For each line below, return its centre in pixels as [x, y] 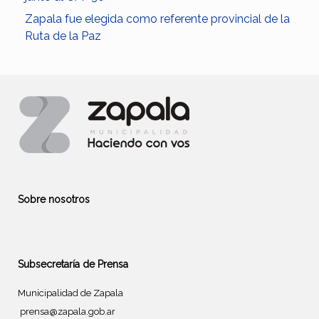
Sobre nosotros [54, 200]
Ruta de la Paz [63, 36]
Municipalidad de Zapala [70, 293]
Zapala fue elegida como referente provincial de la [157, 19]
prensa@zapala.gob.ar [68, 312]
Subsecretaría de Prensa [73, 265]
